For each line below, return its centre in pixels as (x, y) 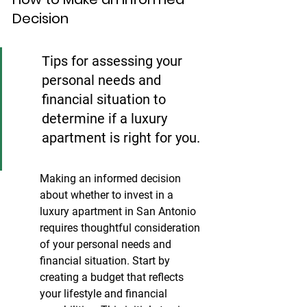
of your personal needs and (107, 245)
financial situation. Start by (106, 261)
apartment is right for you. (121, 138)
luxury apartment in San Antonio (119, 212)
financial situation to (106, 100)
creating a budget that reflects (113, 278)
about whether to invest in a (108, 195)
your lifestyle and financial (105, 294)
